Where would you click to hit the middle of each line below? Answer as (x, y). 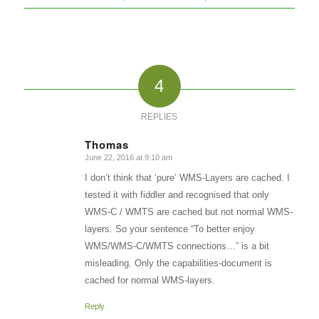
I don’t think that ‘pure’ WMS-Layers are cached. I (187, 178)
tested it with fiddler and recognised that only (177, 195)
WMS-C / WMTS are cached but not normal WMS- (188, 212)
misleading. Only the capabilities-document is (178, 263)
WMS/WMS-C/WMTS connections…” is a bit (177, 246)
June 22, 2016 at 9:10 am (128, 158)
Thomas (106, 145)
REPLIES (159, 117)
